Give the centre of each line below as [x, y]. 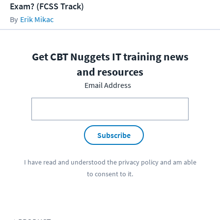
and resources [110, 71]
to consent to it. [110, 174]
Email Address [108, 85]
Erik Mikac [37, 19]
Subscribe [114, 135]
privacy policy [138, 162]
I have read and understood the [71, 162]
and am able [177, 162]
